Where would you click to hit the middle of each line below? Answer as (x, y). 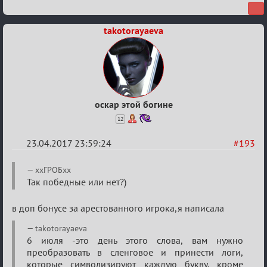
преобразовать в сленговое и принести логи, (135, 252)
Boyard (32, 215)
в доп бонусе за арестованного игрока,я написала (118, 208)
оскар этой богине (133, 104)
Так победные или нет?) (77, 181)
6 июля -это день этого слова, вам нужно (135, 240)
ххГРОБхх (53, 170)
